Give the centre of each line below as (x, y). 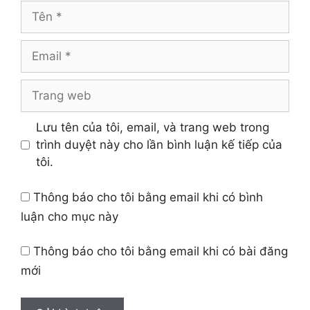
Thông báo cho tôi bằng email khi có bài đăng (161, 252)
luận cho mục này (70, 216)
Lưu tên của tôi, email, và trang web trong (152, 128)
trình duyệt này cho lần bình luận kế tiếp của (159, 145)
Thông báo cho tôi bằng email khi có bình (148, 197)
